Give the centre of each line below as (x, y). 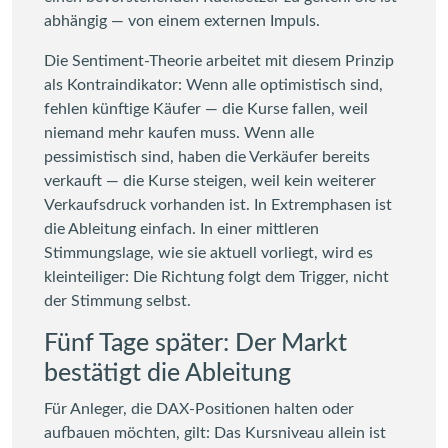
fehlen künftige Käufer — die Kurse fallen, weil (206, 108)
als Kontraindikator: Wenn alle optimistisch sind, (213, 84)
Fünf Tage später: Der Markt (195, 343)
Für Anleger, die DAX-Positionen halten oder (199, 408)
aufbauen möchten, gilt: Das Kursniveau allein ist (215, 432)
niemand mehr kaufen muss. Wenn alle (179, 132)
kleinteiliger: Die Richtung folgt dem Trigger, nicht (216, 276)
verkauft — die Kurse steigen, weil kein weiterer (210, 180)
